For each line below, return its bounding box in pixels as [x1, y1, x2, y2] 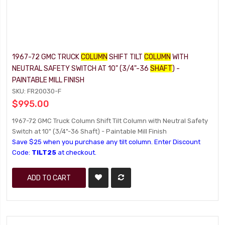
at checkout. [56, 149, 97, 156]
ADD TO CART [27, 174, 71, 182]
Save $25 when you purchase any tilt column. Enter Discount [12, 138, 201, 146]
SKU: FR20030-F [12, 87, 62, 95]
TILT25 [32, 149, 57, 156]
